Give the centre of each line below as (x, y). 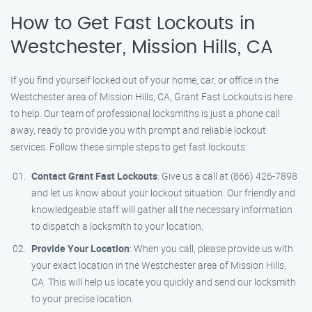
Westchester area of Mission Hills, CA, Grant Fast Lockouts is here (151, 96)
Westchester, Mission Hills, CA (142, 47)
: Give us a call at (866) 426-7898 (227, 176)
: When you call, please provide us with (211, 248)
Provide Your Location (80, 248)
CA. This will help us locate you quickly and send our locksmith (164, 282)
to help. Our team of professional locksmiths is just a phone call (145, 113)
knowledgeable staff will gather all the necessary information (162, 209)
